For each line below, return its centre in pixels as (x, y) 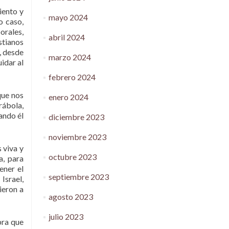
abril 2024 (66, 37)
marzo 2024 (70, 57)
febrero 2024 (72, 77)
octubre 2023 (72, 157)
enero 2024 (68, 97)
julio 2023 (66, 216)
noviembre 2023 (77, 137)
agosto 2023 (71, 197)
